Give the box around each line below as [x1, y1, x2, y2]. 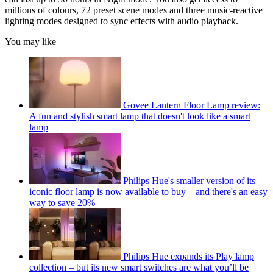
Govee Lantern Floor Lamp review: [123, 99, 260, 110]
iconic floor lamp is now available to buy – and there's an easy [29, 186, 268, 197]
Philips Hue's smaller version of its [123, 175, 255, 186]
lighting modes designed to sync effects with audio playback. [5, 15, 238, 26]
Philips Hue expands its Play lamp [123, 250, 254, 261]
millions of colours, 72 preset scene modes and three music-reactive [5, 4, 263, 15]
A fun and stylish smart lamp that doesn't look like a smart [29, 110, 250, 121]
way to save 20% [29, 197, 95, 208]
